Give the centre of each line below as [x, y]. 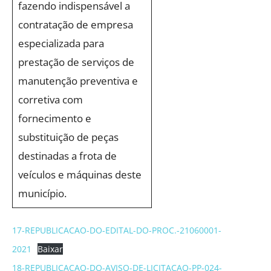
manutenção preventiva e [78, 81]
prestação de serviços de [76, 62]
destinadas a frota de [67, 156]
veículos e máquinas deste [80, 175]
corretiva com [50, 100]
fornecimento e [54, 118]
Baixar [51, 249]
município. [42, 193]
